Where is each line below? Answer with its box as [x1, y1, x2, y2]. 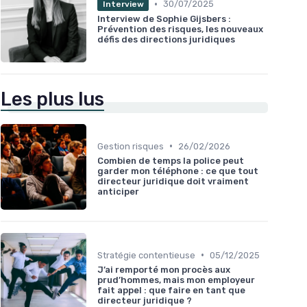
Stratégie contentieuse [97, 249, 195, 260]
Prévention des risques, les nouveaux [97, 23, 263, 34]
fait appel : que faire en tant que [97, 284, 245, 295]
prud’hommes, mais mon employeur [97, 274, 255, 285]
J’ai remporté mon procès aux [97, 264, 230, 275]
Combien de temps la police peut [97, 155, 244, 166]
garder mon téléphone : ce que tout [97, 165, 258, 176]
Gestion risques [97, 140, 164, 151]
